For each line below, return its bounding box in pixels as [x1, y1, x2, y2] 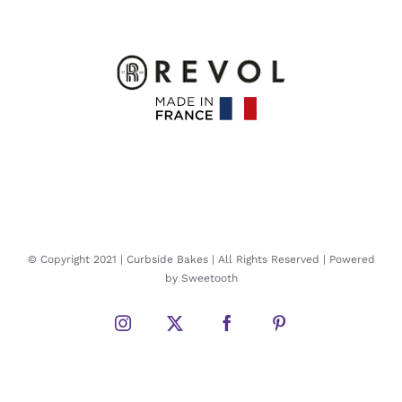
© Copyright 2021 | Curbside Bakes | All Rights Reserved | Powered [27, 252, 375, 266]
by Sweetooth [164, 271, 238, 284]
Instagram [121, 321, 187, 338]
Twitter [173, 321, 221, 338]
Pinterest [277, 321, 335, 338]
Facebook [225, 321, 289, 338]
